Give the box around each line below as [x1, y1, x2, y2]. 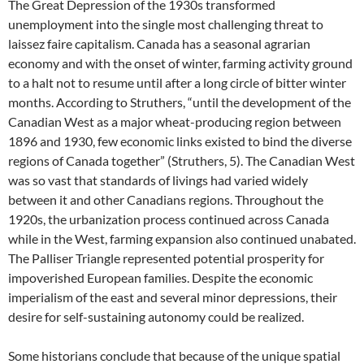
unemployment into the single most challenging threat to [8, 16, 323, 32]
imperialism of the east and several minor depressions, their [8, 289, 337, 305]
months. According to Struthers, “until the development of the [8, 94, 351, 110]
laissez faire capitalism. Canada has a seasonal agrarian [8, 36, 310, 51]
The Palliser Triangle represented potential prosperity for [8, 250, 324, 266]
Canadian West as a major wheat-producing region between [8, 114, 341, 129]
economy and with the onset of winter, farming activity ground [8, 55, 353, 71]
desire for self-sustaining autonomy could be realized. [8, 309, 306, 324]
